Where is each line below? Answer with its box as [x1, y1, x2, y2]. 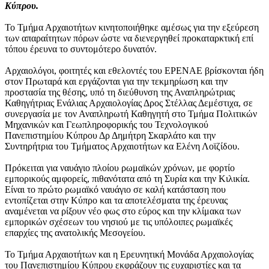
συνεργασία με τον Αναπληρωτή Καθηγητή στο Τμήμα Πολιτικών [5, 109, 257, 119]
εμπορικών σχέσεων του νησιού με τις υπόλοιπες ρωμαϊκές [5, 217, 232, 227]
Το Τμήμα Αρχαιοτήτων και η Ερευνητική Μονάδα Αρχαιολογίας [5, 249, 253, 259]
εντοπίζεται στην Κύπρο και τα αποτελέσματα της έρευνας [5, 195, 228, 205]
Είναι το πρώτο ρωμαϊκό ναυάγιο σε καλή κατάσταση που [5, 184, 226, 195]
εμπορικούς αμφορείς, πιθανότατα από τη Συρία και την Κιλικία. [5, 174, 250, 184]
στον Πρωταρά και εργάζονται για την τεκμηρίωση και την [5, 76, 228, 86]
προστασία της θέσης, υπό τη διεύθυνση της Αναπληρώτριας [5, 87, 235, 97]
